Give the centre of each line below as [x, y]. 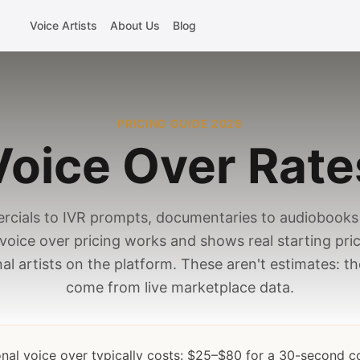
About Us [135, 25]
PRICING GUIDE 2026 [180, 123]
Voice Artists [64, 25]
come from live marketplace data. [180, 287]
